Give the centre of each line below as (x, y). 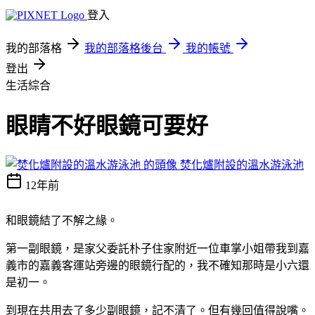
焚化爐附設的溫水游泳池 (242, 165)
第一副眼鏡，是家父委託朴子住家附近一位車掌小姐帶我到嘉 (157, 248)
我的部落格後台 (124, 48)
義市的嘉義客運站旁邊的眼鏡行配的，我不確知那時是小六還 (157, 265)
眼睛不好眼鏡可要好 (107, 126)
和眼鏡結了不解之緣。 (62, 220)
